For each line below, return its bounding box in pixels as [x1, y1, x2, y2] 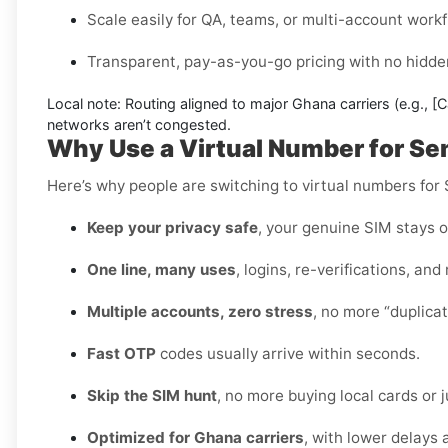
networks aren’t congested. [47, 116, 231, 134]
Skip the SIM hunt [87, 386, 217, 406]
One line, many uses [87, 260, 236, 280]
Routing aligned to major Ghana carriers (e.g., [121, 95, 432, 113]
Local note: [47, 95, 121, 113]
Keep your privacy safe [87, 218, 258, 238]
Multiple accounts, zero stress [87, 302, 313, 322]
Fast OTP [87, 344, 156, 364]
